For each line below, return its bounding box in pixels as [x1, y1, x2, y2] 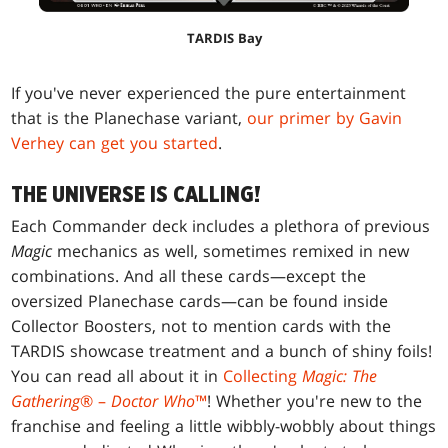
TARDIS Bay [186, 29, 262, 48]
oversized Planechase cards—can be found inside [11, 290, 389, 313]
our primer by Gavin [247, 107, 403, 130]
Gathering [11, 390, 81, 413]
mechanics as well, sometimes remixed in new [52, 240, 410, 263]
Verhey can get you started [11, 132, 219, 155]
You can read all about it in [11, 365, 224, 388]
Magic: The [302, 365, 378, 388]
